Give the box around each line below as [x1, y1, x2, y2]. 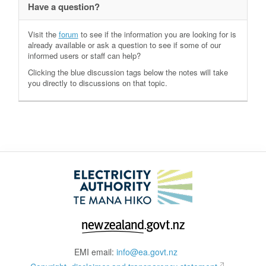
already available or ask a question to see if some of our [27, 39, 221, 51]
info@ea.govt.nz [116, 246, 178, 258]
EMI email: [74, 246, 116, 258]
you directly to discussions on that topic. [27, 77, 167, 89]
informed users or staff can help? [27, 50, 141, 62]
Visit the [27, 28, 59, 40]
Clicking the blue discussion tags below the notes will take [27, 66, 228, 78]
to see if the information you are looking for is [78, 28, 236, 40]
